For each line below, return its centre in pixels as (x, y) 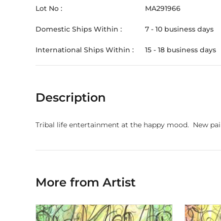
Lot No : (49, 8)
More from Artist (86, 182)
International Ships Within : (85, 50)
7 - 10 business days (179, 29)
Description (71, 97)
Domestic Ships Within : (79, 29)
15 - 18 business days (181, 50)
